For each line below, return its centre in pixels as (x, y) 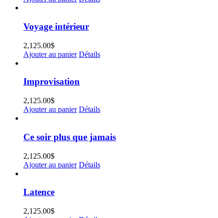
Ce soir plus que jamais (70, 137)
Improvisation (52, 82)
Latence (39, 192)
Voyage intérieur (56, 26)
